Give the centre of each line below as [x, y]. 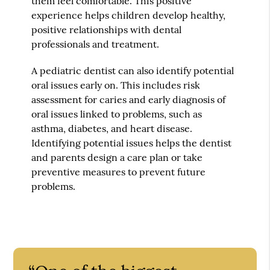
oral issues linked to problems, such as [117, 114]
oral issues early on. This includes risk [116, 85]
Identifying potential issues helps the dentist [132, 143]
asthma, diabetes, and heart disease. [112, 128]
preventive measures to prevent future [119, 171]
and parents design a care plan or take [117, 157]
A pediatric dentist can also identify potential [133, 70]
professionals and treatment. [96, 44]
